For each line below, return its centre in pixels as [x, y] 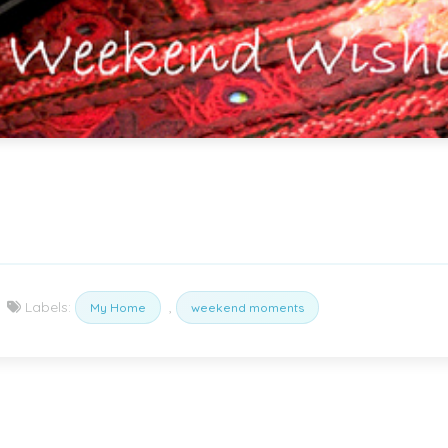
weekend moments [247, 307]
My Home [118, 307]
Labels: [48, 306]
